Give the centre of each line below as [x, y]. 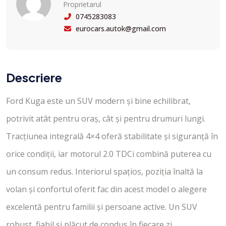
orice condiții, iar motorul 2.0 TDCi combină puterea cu [109, 154]
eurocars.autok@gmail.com [121, 28]
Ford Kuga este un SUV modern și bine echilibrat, [98, 101]
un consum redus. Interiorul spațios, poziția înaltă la [104, 171]
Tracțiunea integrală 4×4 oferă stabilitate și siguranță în [112, 136]
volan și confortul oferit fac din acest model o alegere [106, 189]
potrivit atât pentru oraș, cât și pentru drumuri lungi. [106, 118]
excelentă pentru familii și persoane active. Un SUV [102, 207]
